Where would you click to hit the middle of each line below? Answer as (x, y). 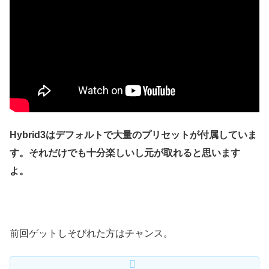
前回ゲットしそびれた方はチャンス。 (91, 234)
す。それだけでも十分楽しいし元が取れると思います (125, 153)
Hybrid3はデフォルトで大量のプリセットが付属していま (133, 134)
